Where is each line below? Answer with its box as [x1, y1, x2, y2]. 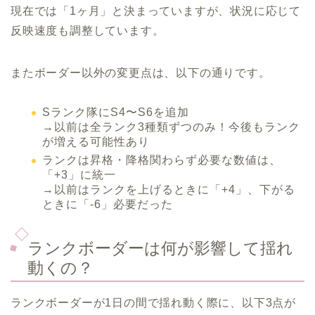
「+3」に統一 [42, 169, 116, 181]
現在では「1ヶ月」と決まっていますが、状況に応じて [11, 4, 301, 17]
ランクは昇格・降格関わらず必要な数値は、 [42, 154, 281, 167]
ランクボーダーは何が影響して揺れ [27, 239, 293, 258]
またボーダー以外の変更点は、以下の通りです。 [11, 66, 271, 79]
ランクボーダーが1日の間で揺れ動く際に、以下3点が [11, 297, 296, 309]
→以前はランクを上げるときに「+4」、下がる [42, 184, 295, 196]
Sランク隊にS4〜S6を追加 [42, 105, 189, 118]
